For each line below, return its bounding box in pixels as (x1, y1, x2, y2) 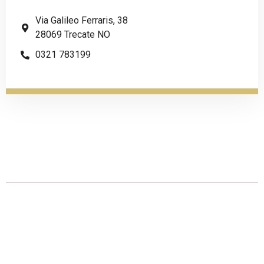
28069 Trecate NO (35, 29, 110, 41)
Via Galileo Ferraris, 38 (35, 15, 128, 27)
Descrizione (18, 199, 124, 222)
